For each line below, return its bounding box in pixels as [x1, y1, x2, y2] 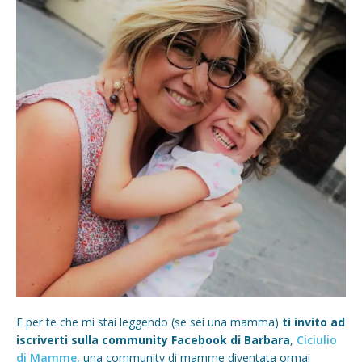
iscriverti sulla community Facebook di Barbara [16, 331, 290, 347]
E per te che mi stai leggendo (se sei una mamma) [16, 314, 282, 330]
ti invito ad [282, 314, 345, 330]
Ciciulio [297, 331, 337, 347]
